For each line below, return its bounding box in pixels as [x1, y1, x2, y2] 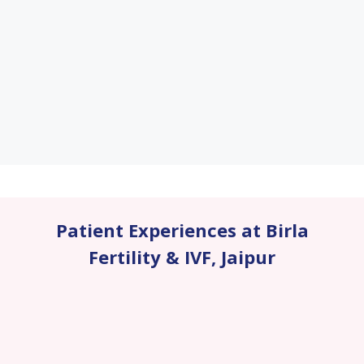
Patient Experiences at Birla [55, 218, 309, 242]
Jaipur [221, 245, 275, 269]
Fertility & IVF [89, 245, 211, 269]
